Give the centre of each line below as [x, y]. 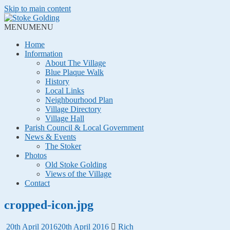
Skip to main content [37, 8]
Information [44, 54]
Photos [36, 155]
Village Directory [73, 109]
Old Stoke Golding [76, 165]
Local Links [65, 91]
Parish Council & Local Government [84, 128]
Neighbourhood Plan [79, 100]
